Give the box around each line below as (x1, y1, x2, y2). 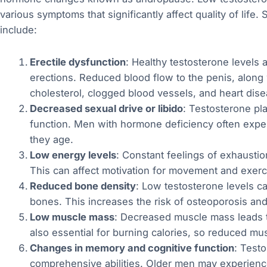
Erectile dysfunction (29, 56, 126, 69)
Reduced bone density (29, 180, 136, 193)
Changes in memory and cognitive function (29, 242, 234, 254)
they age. (29, 133, 73, 146)
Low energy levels (29, 149, 116, 162)
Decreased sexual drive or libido (29, 103, 183, 115)
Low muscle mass (29, 211, 114, 223)
